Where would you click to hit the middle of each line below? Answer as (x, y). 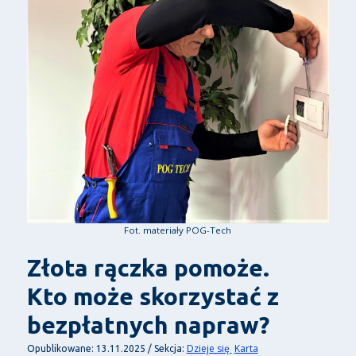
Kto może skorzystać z (153, 297)
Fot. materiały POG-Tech (178, 230)
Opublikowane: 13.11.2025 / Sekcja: (106, 349)
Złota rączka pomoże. (148, 268)
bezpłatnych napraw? (148, 325)
